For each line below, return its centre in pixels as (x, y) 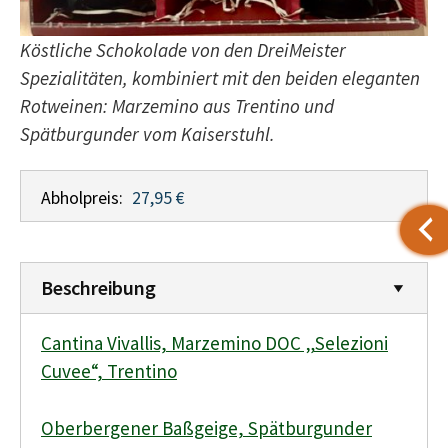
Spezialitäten (71, 77)
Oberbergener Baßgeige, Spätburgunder (206, 427)
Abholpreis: (82, 198)
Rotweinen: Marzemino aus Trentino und (177, 105)
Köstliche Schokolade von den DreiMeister (183, 49)
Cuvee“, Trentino (109, 371)
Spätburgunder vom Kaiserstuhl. (147, 133)
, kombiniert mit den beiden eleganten (271, 77)
